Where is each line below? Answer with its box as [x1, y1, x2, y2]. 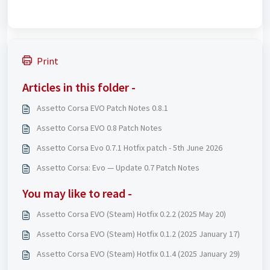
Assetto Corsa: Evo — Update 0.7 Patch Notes [37, 162, 199, 173]
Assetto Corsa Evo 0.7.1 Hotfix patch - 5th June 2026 [37, 142, 222, 153]
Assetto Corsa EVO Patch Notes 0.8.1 [37, 102, 168, 113]
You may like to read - [22, 186, 132, 201]
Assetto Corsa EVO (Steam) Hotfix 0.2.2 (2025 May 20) [37, 209, 226, 219]
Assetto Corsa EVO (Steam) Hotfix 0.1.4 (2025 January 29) [37, 248, 240, 259]
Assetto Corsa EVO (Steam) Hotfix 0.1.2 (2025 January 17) [37, 228, 240, 239]
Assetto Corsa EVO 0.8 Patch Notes [37, 122, 162, 133]
